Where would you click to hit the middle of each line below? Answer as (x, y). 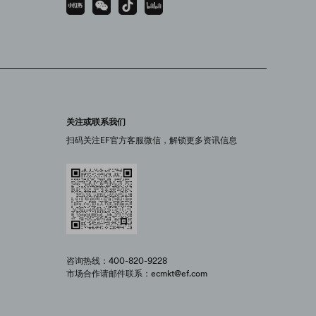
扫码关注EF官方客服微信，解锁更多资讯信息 (152, 140)
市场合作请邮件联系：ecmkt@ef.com (137, 273)
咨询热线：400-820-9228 (117, 261)
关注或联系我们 (96, 122)
